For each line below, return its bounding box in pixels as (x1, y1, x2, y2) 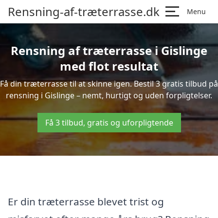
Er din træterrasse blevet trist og (8, 194, 164, 208)
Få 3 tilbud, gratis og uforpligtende (45, 117, 173, 128)
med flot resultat (60, 58, 158, 74)
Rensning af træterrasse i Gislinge (11, 42, 207, 58)
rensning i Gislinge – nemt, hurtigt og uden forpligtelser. (6, 90, 212, 101)
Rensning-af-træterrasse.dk (8, 3, 160, 19)
